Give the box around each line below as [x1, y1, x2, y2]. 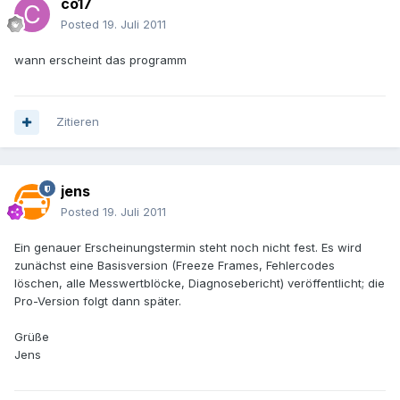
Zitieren [56, 114, 99, 129]
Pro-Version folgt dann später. [14, 294, 181, 309]
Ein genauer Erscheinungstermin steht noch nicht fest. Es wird [14, 240, 362, 255]
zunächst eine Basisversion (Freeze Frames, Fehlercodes [14, 258, 335, 273]
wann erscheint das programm [14, 53, 187, 68]
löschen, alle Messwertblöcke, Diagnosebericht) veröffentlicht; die [14, 276, 385, 291]
